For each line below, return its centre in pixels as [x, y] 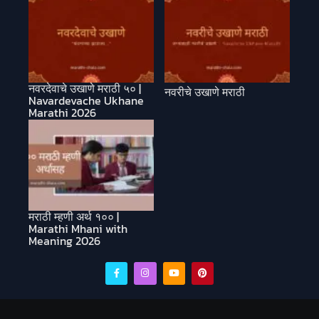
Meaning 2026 [64, 241]
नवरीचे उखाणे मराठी [205, 91]
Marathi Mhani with [78, 229]
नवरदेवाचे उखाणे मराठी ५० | [85, 88]
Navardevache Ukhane [86, 100]
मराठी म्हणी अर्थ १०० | [74, 217]
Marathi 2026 [62, 112]
